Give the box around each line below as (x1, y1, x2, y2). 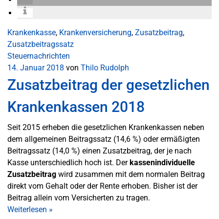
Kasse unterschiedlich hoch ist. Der (7, 157, 130, 167)
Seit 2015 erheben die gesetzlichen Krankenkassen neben (7, 122, 204, 132)
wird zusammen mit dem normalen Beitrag (56, 169, 205, 179)
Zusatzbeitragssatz (7, 39, 74, 49)
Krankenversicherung (59, 27, 131, 37)
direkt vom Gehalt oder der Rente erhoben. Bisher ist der (7, 181, 197, 191)
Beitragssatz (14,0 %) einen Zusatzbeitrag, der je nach (7, 146, 192, 155)
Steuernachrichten (7, 51, 70, 61)
